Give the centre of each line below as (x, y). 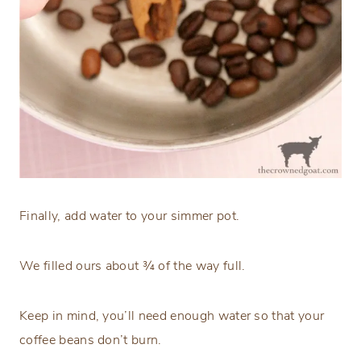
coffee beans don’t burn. (91, 340)
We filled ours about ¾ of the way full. (133, 266)
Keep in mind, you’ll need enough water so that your (172, 316)
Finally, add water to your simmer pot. (130, 216)
